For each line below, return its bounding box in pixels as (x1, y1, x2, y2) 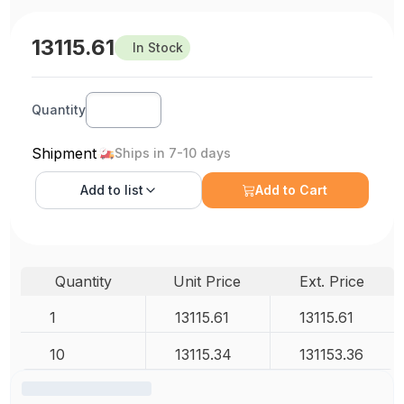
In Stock (133, 40, 184, 56)
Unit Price (173, 272, 242, 291)
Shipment (32, 144, 97, 163)
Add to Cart (255, 182, 328, 198)
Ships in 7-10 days (115, 145, 232, 161)
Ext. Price (298, 272, 364, 291)
